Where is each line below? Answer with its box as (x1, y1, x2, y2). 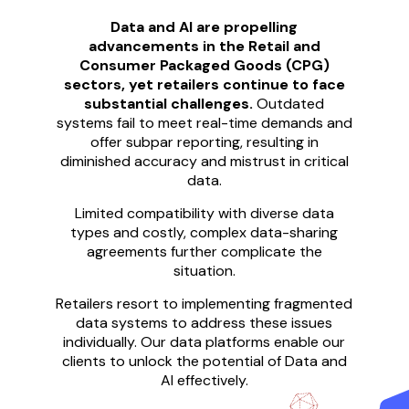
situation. (173, 260, 236, 280)
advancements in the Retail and (88, 36, 320, 56)
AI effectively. (160, 370, 248, 390)
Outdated (257, 93, 325, 113)
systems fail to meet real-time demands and (56, 112, 352, 132)
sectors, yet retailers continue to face (63, 74, 345, 94)
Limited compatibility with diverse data (74, 203, 334, 223)
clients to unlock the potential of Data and (61, 351, 347, 371)
